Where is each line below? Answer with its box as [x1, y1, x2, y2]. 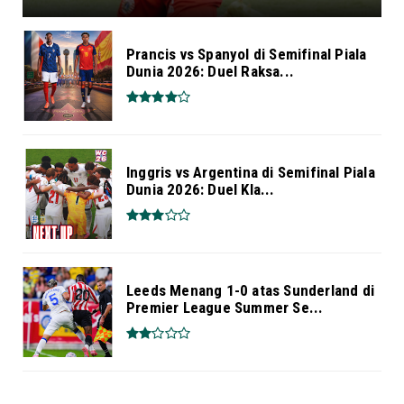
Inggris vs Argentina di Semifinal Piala [126, 162, 375, 181]
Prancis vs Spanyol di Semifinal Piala [126, 44, 367, 63]
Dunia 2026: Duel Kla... [126, 179, 275, 198]
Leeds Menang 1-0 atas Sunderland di [126, 280, 374, 299]
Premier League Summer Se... [126, 298, 324, 317]
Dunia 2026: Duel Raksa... [126, 61, 294, 80]
